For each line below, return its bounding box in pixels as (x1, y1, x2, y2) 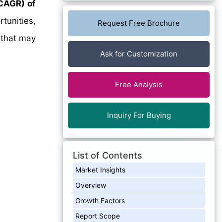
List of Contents (73, 150, 142, 161)
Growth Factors (75, 196, 125, 205)
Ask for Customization (100, 49, 177, 58)
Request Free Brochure (98, 18, 180, 28)
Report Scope (75, 211, 120, 220)
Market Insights (75, 165, 125, 174)
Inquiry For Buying (107, 110, 171, 120)
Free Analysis (115, 79, 163, 89)
